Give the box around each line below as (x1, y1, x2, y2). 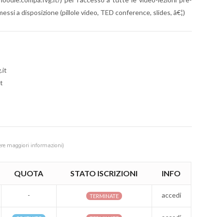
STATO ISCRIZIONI (70, 168, 138, 178)
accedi (162, 190, 181, 199)
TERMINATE (90, 192, 119, 199)
